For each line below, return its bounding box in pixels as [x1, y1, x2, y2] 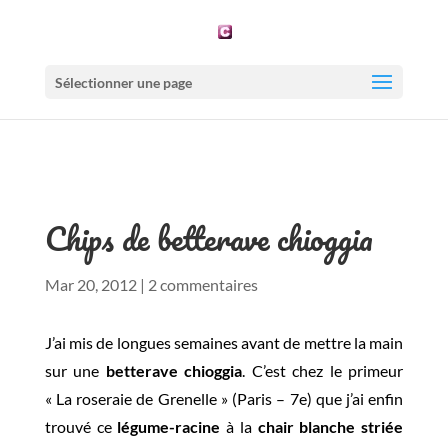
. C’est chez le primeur [242, 361, 404, 380]
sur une [44, 361, 106, 380]
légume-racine [117, 417, 221, 436]
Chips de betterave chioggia [44, 212, 373, 265]
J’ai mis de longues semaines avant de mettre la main [44, 333, 404, 352]
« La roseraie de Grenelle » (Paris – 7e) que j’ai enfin [44, 389, 404, 408]
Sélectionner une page [54, 74, 192, 92]
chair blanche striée [257, 417, 404, 436]
